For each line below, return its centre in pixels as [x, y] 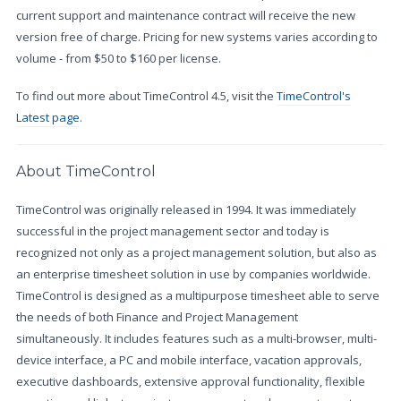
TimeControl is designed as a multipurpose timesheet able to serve [198, 295]
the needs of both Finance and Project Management [157, 317]
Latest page [48, 117]
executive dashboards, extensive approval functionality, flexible [191, 381]
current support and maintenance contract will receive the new [186, 15]
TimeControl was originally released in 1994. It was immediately [186, 209]
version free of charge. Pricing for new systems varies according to [197, 37]
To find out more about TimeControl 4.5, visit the [146, 96]
